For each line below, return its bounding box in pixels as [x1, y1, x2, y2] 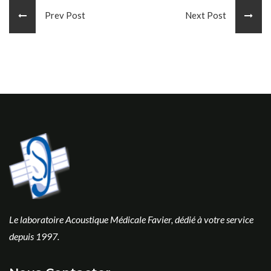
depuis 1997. [9, 230, 59, 243]
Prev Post [36, 9, 85, 21]
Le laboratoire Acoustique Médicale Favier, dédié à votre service [9, 214, 253, 226]
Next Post [185, 9, 235, 21]
